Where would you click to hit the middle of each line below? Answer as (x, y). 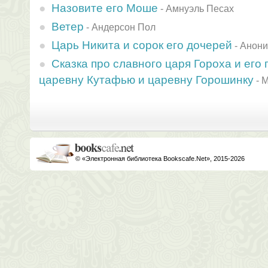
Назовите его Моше (105, 8)
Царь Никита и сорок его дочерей (142, 45)
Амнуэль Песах (200, 8)
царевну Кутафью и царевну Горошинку (146, 80)
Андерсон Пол (124, 27)
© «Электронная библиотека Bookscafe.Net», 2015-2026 (160, 159)
